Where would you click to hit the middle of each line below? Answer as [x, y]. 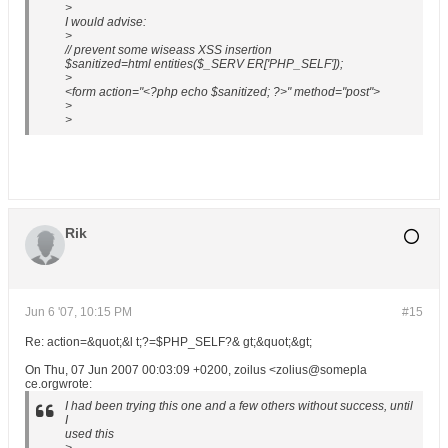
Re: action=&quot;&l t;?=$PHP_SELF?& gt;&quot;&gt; [168, 342]
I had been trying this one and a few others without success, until [239, 406]
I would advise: [105, 22]
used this [89, 434]
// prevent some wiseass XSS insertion [168, 50]
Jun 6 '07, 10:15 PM [78, 312]
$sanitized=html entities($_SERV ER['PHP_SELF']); [204, 64]
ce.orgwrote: [58, 384]
